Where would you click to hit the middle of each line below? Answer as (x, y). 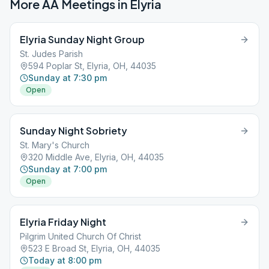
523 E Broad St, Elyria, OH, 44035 (94, 248)
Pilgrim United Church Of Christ (80, 236)
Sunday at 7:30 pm (68, 78)
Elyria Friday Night (63, 222)
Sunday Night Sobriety (74, 131)
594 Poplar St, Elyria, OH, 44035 (92, 66)
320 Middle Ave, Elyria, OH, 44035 (96, 157)
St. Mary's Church (55, 145)
